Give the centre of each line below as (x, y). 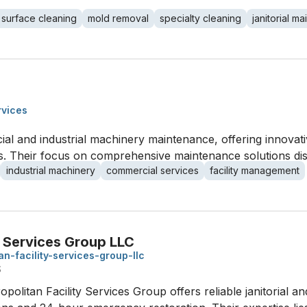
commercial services (152, 170)
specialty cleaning (200, 18)
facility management (255, 170)
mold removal (118, 18)
